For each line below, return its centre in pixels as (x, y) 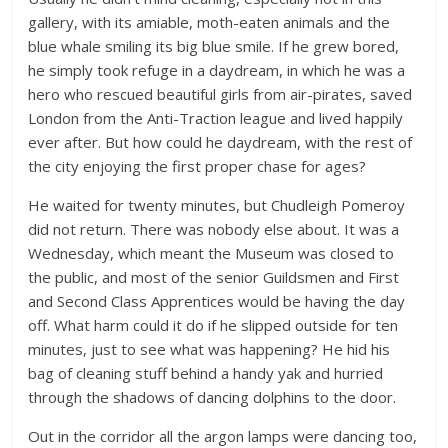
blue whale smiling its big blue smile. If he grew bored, (214, 45)
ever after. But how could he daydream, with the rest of (220, 141)
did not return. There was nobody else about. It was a (214, 228)
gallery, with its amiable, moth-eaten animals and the (209, 21)
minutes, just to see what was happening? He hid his (209, 348)
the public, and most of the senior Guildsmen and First (214, 276)
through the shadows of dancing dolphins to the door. (212, 396)
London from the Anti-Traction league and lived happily (216, 117)
